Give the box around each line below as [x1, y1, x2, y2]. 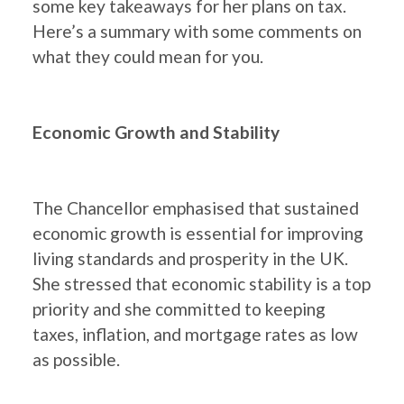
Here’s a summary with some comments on [32, 21, 362, 41]
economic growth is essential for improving [32, 223, 363, 243]
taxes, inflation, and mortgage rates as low [32, 324, 358, 344]
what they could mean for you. [32, 46, 263, 67]
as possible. [32, 349, 120, 370]
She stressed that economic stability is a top [32, 273, 371, 294]
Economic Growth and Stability [32, 122, 280, 142]
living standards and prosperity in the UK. [32, 248, 348, 269]
